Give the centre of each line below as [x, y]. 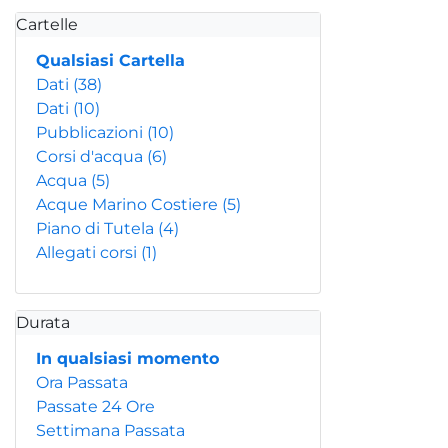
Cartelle [47, 24]
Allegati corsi [88, 252]
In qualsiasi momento [127, 358]
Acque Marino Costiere [129, 204]
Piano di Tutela [97, 228]
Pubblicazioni [91, 132]
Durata [43, 322]
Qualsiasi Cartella [110, 60]
